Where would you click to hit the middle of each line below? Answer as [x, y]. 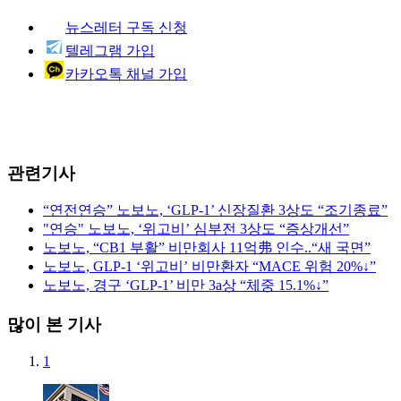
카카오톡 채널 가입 [126, 73]
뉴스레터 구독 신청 [126, 27]
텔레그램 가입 [110, 50]
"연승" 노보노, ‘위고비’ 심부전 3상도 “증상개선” [196, 229]
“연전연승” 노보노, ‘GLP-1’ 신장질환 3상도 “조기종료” [215, 210]
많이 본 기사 [54, 325]
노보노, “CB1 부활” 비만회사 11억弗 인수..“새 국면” [207, 248]
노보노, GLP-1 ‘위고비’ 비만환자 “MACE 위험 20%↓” [209, 267]
